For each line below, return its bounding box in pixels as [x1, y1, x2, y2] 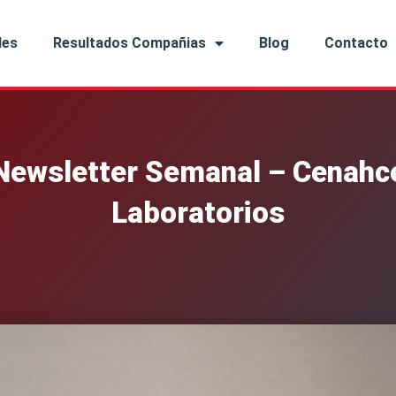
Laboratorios [111, 194, 285, 230]
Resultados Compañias [53, 34, 207, 52]
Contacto [324, 34, 389, 52]
